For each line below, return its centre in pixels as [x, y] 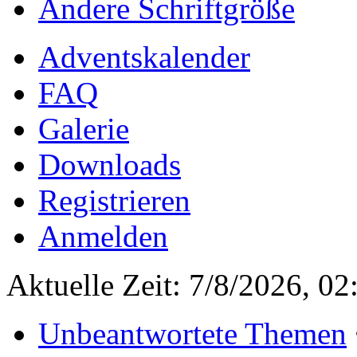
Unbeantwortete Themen [192, 334]
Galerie [84, 129]
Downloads [110, 165]
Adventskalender [144, 57]
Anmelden [103, 237]
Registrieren [114, 201]
